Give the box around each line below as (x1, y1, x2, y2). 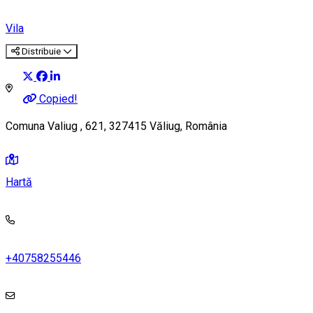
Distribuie (22, 45, 61, 57)
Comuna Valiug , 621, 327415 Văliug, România (6, 119, 227, 133)
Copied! (39, 92, 78, 105)
